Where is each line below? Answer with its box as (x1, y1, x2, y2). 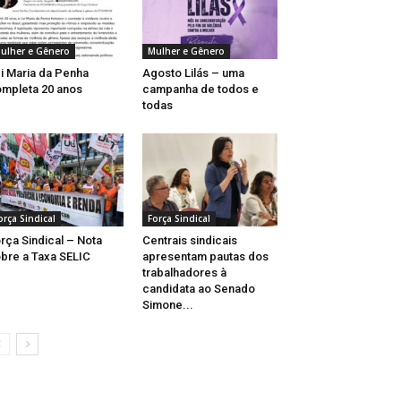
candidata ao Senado (141, 282, 255, 296)
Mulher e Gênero (147, 45, 225, 58)
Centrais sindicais (141, 234, 237, 248)
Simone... (141, 298, 193, 312)
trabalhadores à (141, 266, 226, 280)
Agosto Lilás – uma (141, 66, 244, 81)
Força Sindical (147, 212, 210, 226)
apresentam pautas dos (141, 250, 269, 264)
